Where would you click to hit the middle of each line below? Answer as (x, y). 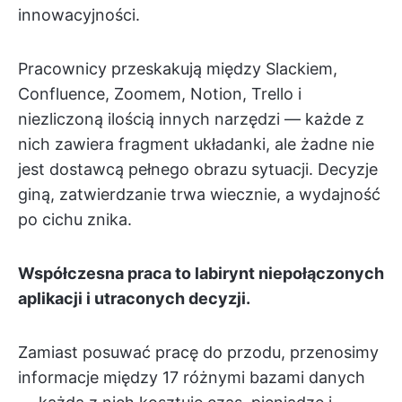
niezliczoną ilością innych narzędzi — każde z (191, 119)
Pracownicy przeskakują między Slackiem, (178, 69)
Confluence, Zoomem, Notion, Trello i (160, 94)
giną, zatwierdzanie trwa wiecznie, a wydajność (199, 194)
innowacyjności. (79, 15)
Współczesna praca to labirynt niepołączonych (201, 273)
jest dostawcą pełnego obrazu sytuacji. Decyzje (198, 169)
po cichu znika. (75, 219)
